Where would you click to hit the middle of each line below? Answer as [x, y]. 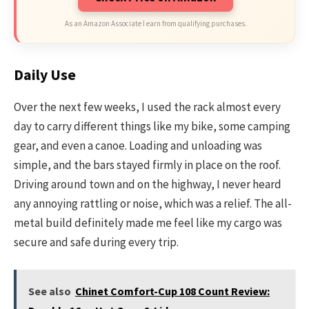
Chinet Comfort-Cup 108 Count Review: [172, 291]
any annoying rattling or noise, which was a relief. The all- [153, 204]
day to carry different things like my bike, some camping [152, 127]
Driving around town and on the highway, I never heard [148, 185]
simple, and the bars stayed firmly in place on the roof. [147, 165]
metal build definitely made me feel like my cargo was [148, 223]
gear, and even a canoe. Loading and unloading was [138, 146]
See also [50, 291]
